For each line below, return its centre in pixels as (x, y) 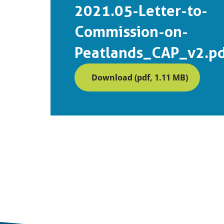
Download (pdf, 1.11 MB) (140, 77)
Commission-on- (131, 32)
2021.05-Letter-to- (141, 11)
